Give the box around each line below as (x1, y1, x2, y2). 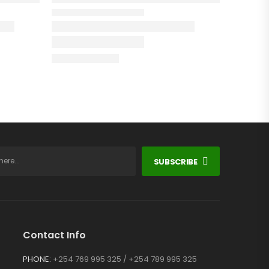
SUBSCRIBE (153, 156, 198, 168)
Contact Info (23, 228, 86, 242)
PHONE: (23, 253, 51, 265)
